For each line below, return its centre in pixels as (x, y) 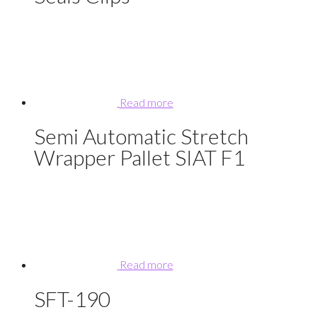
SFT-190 (72, 298)
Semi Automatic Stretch (141, 136)
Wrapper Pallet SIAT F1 (139, 157)
